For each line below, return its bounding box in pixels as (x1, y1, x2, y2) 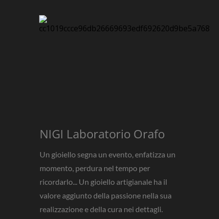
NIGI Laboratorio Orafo (40, 126, 165, 142)
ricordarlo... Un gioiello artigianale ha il (40, 177, 167, 186)
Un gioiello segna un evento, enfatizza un (40, 150, 175, 159)
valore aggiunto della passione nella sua (40, 191, 172, 200)
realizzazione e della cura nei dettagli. (40, 204, 163, 214)
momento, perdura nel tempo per (40, 163, 150, 173)
